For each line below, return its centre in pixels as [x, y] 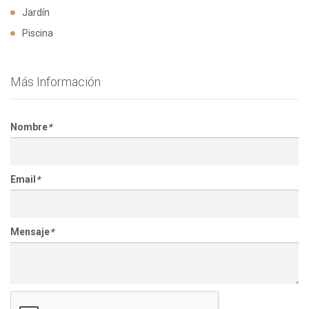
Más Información [56, 82]
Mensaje [30, 232]
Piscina [38, 33]
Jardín [36, 12]
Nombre [29, 127]
